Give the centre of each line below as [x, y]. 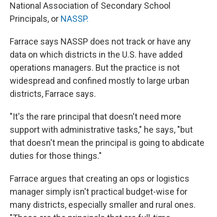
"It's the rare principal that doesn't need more [95, 116]
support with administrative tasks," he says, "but [101, 130]
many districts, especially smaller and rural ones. [103, 205]
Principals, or [35, 19]
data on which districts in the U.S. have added [96, 54]
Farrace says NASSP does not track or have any [100, 41]
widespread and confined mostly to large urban [100, 81]
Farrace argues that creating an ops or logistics [100, 178]
